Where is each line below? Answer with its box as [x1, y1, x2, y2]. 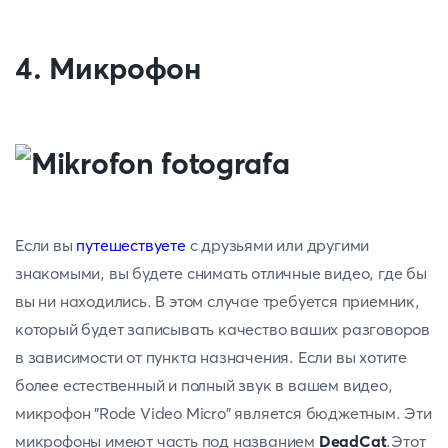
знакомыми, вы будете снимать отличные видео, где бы [15, 263, 427, 283]
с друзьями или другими [185, 235, 370, 255]
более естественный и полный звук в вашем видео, [15, 375, 393, 395]
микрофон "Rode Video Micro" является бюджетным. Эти [15, 403, 432, 423]
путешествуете [76, 235, 186, 255]
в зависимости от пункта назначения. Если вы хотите [15, 347, 407, 367]
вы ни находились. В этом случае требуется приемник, [15, 291, 420, 311]
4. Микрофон [15, 50, 209, 87]
